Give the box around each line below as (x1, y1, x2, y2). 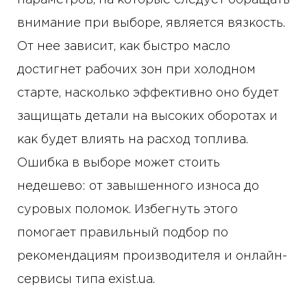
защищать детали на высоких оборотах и (17, 111, 278, 123)
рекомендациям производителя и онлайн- (17, 251, 287, 262)
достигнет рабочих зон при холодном (17, 64, 256, 76)
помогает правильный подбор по (17, 228, 228, 239)
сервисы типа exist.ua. (17, 274, 155, 286)
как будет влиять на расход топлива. (17, 134, 248, 146)
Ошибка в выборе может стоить (17, 158, 220, 169)
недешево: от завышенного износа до (17, 181, 259, 193)
